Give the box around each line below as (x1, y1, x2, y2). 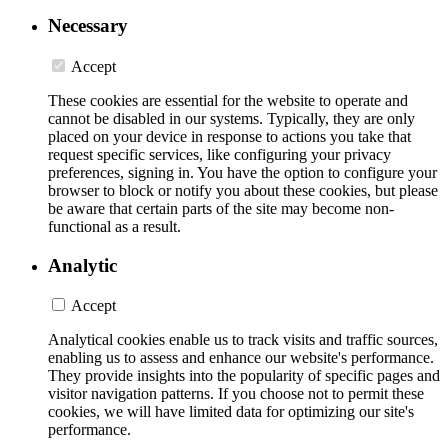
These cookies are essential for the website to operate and (48, 92, 408, 110)
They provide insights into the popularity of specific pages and (48, 367, 440, 385)
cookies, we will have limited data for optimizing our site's (48, 403, 414, 421)
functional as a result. (48, 218, 181, 236)
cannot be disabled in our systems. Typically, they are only (48, 110, 415, 128)
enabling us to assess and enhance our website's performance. (48, 349, 434, 367)
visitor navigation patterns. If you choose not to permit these (48, 385, 424, 403)
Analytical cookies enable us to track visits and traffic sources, (48, 331, 438, 349)
